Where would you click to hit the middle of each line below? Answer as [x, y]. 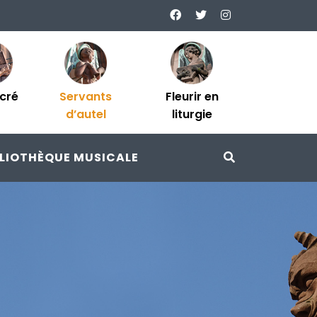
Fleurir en [192, 97]
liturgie [192, 114]
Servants [86, 97]
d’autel [86, 114]
